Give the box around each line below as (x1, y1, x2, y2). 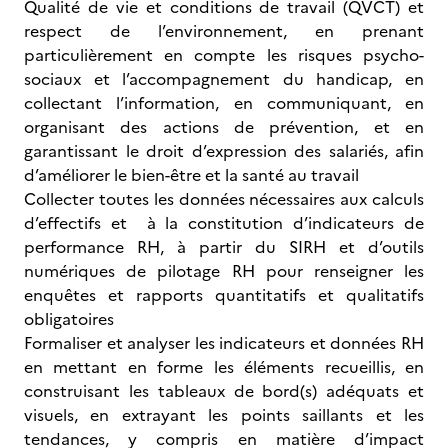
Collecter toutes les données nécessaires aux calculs (24, 187, 424, 211)
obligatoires (24, 307, 118, 331)
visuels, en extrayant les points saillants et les (24, 403, 424, 427)
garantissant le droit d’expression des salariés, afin (24, 139, 424, 163)
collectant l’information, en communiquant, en (24, 91, 424, 115)
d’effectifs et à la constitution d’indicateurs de (24, 211, 424, 235)
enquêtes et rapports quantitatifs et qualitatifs (24, 283, 424, 307)
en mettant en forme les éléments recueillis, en (24, 355, 424, 379)
